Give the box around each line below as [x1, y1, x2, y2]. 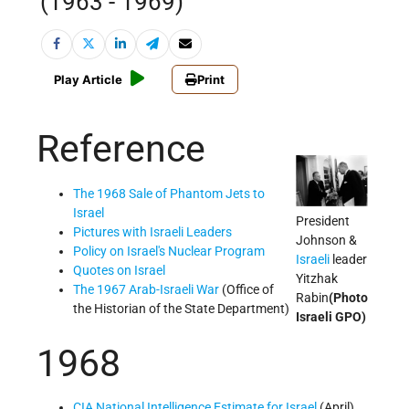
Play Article [54, 72, 122, 88]
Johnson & [296, 233, 357, 248]
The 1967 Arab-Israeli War [73, 281, 219, 297]
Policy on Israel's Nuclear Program [73, 243, 265, 258]
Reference [37, 127, 205, 172]
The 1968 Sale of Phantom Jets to [73, 185, 265, 201]
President [296, 214, 350, 229]
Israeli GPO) [296, 309, 366, 325]
